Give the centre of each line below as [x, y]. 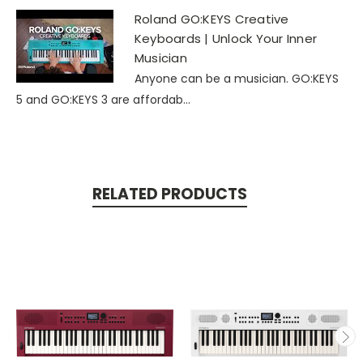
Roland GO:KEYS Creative [211, 19]
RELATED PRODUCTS [169, 194]
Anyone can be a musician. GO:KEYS [236, 79]
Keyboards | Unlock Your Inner [226, 39]
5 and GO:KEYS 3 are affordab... [103, 100]
